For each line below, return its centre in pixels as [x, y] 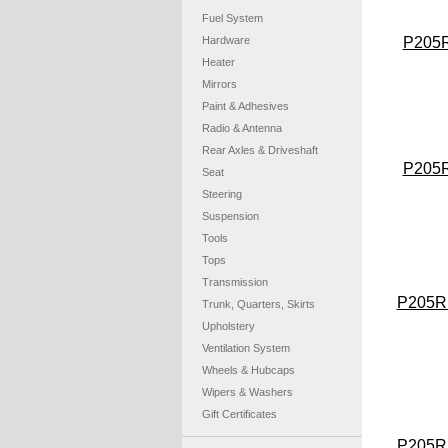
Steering [222, 194]
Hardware [226, 40]
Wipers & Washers [247, 392]
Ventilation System [246, 348]
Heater [218, 62]
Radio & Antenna [242, 128]
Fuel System [232, 18]
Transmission [235, 282]
